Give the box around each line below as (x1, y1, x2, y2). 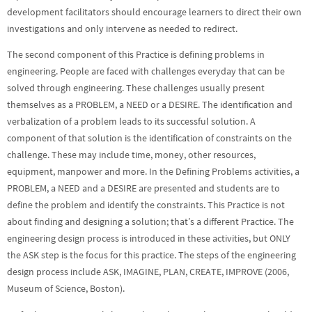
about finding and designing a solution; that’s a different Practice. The (7, 216, 294, 228)
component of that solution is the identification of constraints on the (7, 132, 292, 145)
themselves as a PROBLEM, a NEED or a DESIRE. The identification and (7, 99, 292, 111)
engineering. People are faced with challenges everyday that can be (7, 65, 285, 78)
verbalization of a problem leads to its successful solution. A (7, 116, 256, 128)
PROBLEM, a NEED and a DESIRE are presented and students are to (7, 182, 280, 195)
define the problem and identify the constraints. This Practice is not (7, 199, 285, 212)
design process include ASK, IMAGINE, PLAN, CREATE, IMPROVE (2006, (7, 266, 289, 279)
